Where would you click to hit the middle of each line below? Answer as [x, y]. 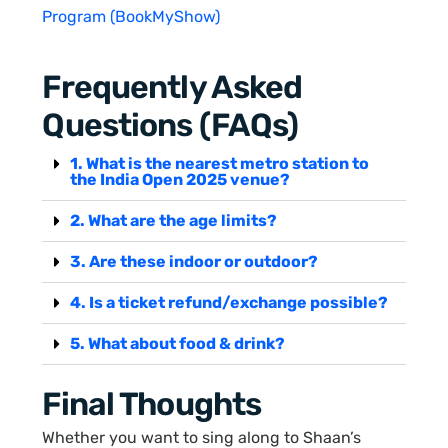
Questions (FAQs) [170, 124]
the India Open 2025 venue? [180, 179]
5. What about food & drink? [178, 343]
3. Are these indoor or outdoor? [194, 261]
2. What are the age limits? [174, 220]
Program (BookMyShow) [131, 16]
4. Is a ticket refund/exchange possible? [229, 302]
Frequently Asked [172, 86]
